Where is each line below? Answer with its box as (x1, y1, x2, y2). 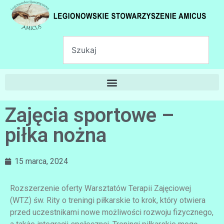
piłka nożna (5, 123, 106, 147)
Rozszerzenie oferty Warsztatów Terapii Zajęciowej (10, 183, 191, 193)
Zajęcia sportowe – (5, 103, 174, 127)
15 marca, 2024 (14, 156, 68, 166)
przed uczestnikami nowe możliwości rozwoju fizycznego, (10, 207, 213, 217)
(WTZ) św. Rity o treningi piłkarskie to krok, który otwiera (10, 195, 205, 205)
